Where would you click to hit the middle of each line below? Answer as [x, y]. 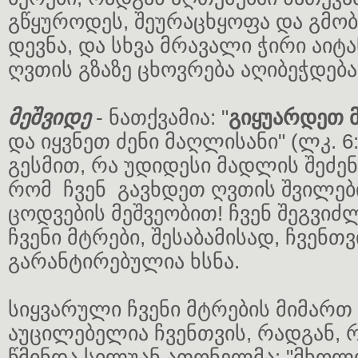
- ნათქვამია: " [159, 117]
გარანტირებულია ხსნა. [124, 261]
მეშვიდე [49, 117]
